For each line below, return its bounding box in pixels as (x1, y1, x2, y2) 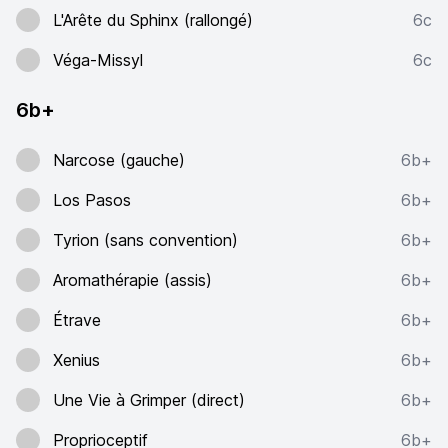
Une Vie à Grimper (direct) (53, 390, 245, 410)
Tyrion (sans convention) (53, 230, 238, 250)
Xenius (53, 350, 100, 370)
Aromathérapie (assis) (53, 270, 212, 290)
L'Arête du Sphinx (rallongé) (53, 10, 253, 30)
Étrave (53, 310, 101, 330)
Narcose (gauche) (53, 150, 185, 170)
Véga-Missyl (53, 50, 143, 70)
